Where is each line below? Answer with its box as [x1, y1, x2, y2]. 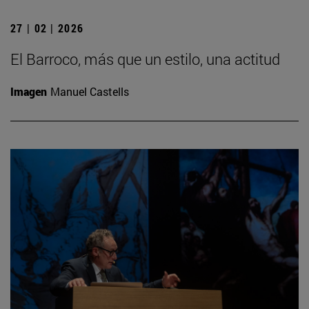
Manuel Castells [50, 83, 129, 99]
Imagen [10, 83, 47, 99]
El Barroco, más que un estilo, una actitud [10, 48, 280, 69]
